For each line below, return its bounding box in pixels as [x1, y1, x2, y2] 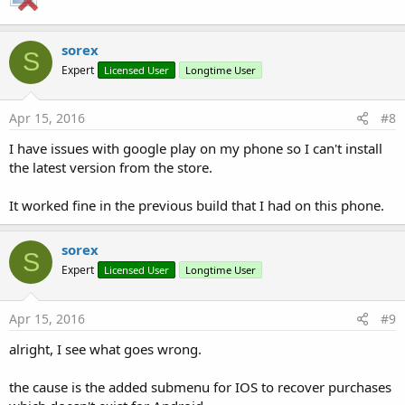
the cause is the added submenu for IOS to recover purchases [9, 377, 391, 396]
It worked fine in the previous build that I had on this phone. [9, 196, 384, 214]
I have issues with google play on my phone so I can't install [9, 139, 382, 157]
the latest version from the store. [9, 158, 212, 176]
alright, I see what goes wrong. [9, 339, 202, 358]
